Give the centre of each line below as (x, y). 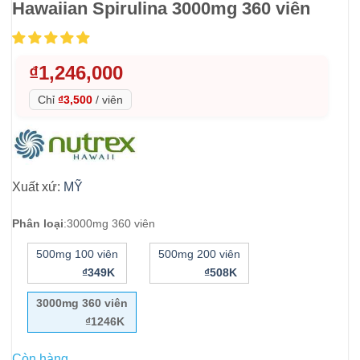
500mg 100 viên (77, 254)
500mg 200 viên (200, 254)
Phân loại (38, 223)
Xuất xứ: (38, 187)
